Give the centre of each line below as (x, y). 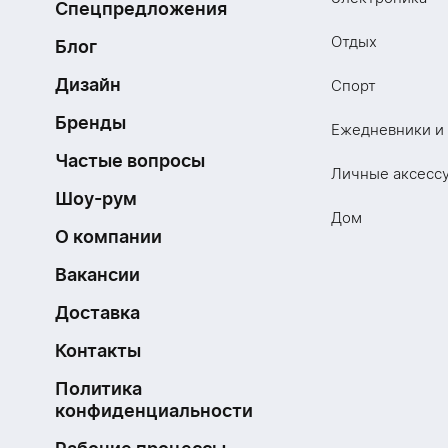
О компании (108, 236)
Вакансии (97, 274)
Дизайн (88, 84)
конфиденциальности (154, 410)
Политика (98, 388)
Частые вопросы (130, 160)
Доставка (97, 312)
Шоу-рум (96, 198)
